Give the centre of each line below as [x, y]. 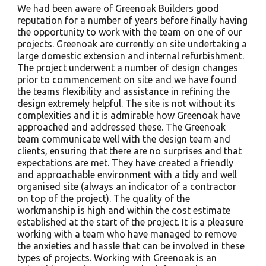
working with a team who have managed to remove [127, 234]
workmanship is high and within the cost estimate [123, 210]
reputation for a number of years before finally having [132, 20]
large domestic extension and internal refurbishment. [130, 56]
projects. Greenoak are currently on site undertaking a [132, 44]
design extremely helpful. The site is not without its [126, 103]
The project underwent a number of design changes [127, 68]
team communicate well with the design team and [123, 139]
